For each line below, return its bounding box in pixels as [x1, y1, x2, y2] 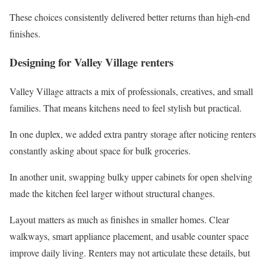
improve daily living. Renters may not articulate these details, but [9, 246, 250, 259]
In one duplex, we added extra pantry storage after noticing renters [9, 128, 256, 141]
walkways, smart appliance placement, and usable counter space [9, 230, 249, 243]
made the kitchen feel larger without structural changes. [9, 187, 215, 200]
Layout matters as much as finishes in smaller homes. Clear [9, 213, 229, 226]
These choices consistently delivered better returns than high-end [9, 10, 250, 23]
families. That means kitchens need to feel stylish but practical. [9, 102, 242, 115]
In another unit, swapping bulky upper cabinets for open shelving [9, 170, 252, 183]
